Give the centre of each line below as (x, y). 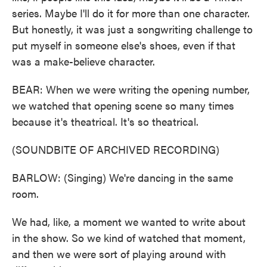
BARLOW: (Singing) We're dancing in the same (122, 177)
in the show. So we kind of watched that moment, (129, 237)
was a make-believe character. (83, 61)
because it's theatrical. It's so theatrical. (105, 121)
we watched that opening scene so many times (123, 105)
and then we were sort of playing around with (119, 254)
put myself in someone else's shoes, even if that (124, 45)
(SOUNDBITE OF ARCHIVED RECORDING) (116, 149)
